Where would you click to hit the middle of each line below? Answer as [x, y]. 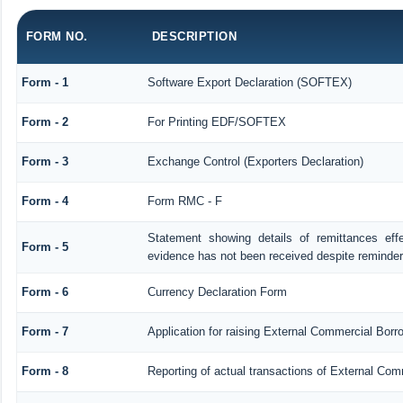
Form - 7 [45, 331]
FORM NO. [57, 36]
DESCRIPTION [194, 36]
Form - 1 [45, 82]
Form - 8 [45, 371]
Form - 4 [45, 201]
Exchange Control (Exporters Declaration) [255, 161]
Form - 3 [45, 161]
